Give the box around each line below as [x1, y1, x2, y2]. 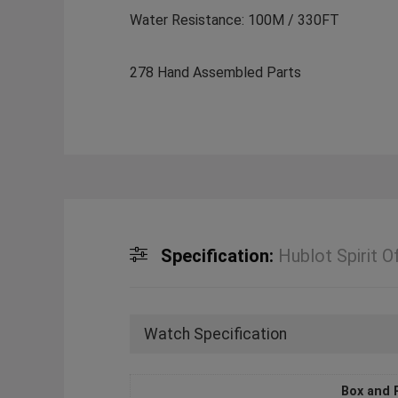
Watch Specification [143, 325, 287, 344]
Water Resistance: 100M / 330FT [129, 12, 339, 29]
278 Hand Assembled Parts [129, 64, 301, 82]
